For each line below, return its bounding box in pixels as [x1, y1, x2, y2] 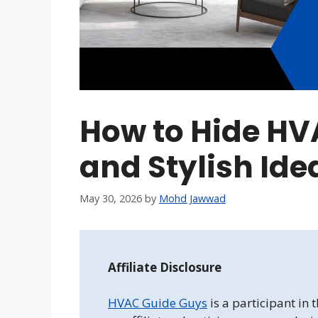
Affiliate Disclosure [108, 258, 221, 275]
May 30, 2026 [79, 191, 142, 205]
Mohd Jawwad [159, 191, 226, 205]
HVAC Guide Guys [108, 295, 207, 311]
